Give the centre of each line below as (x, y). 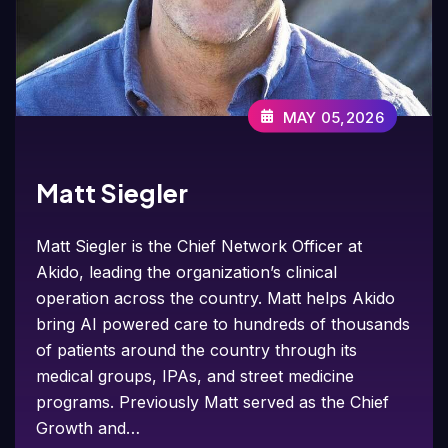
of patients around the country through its (197, 349)
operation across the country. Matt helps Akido (216, 297)
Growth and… (88, 427)
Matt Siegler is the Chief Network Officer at (199, 245)
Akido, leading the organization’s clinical (187, 271)
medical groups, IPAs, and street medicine (195, 375)
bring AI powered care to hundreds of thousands (223, 323)
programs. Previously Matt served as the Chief (213, 401)
